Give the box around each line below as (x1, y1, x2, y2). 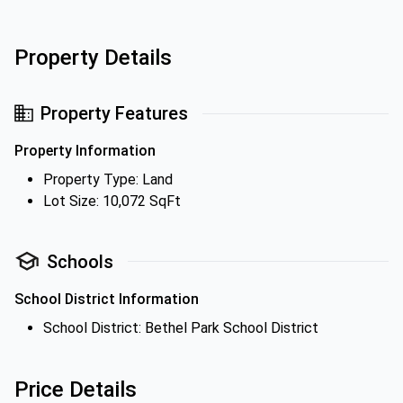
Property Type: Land (43, 171, 173, 188)
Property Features (40, 103, 188, 124)
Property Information (14, 142, 156, 159)
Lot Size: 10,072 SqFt (43, 193, 181, 210)
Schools (47, 250, 113, 273)
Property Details (14, 45, 172, 70)
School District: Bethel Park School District (43, 319, 318, 336)
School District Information (14, 291, 199, 308)
